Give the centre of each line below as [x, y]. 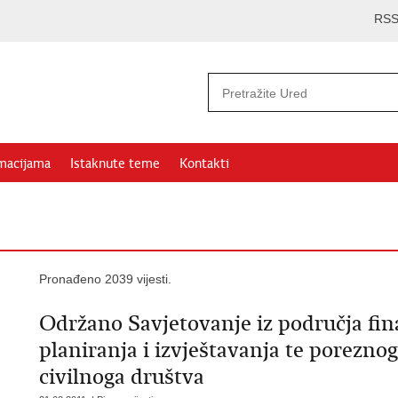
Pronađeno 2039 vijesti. [105, 279]
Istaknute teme [115, 163]
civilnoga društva [122, 377]
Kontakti [204, 163]
